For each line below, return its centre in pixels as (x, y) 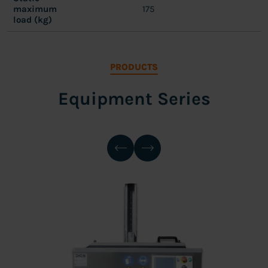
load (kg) (33, 20)
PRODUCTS (134, 67)
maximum (35, 9)
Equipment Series (134, 99)
